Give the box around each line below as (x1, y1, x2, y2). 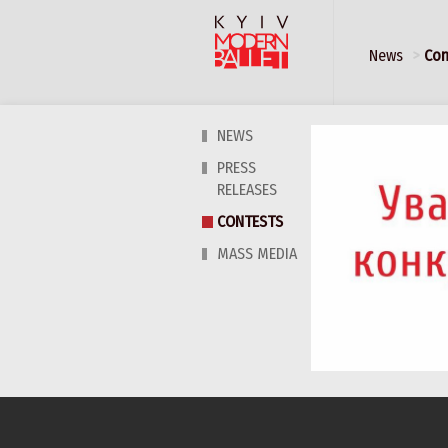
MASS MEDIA (217, 244, 297, 263)
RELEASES (217, 180, 277, 199)
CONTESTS (217, 212, 283, 231)
